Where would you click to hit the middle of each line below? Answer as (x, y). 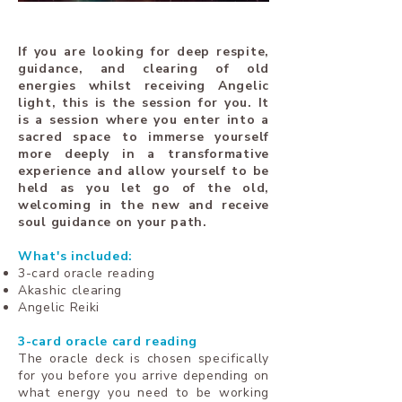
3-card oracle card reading (108, 341)
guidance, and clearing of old (144, 69)
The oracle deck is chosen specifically (144, 358)
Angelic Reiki (59, 307)
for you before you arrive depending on (144, 376)
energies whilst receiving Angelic (144, 86)
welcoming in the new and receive (144, 205)
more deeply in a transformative (144, 154)
